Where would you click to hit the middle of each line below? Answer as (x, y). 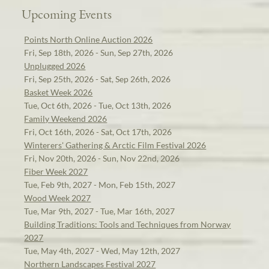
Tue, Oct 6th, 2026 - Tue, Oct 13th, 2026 (98, 105)
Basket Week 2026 (59, 92)
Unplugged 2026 (55, 65)
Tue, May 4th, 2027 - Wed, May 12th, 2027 (102, 250)
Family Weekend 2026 (66, 118)
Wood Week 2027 (58, 198)
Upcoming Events (67, 14)
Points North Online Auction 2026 (89, 39)
